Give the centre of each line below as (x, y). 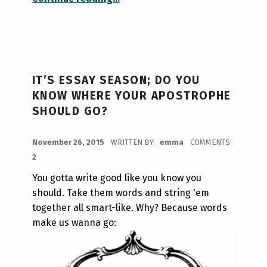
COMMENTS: (211, 142)
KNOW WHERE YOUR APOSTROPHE (131, 96)
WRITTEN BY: (133, 142)
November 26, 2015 (69, 142)
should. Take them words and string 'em (120, 193)
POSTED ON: (38, 136)
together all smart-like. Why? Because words (129, 208)
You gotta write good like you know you (117, 178)
